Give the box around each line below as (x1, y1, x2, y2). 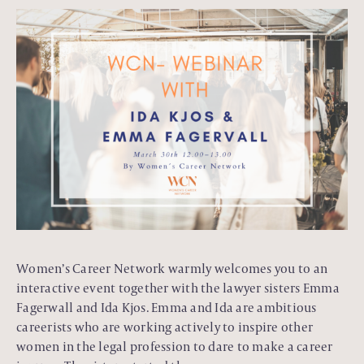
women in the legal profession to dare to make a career (16, 337, 333, 355)
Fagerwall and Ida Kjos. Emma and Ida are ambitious (16, 298, 317, 316)
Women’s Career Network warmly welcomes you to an (16, 259, 327, 277)
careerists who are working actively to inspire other (16, 318, 313, 336)
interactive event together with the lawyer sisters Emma (16, 279, 340, 297)
